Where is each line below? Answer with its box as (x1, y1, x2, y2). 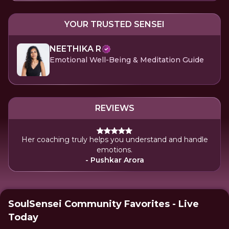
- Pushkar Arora (85, 155, 144, 165)
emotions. (97, 145, 132, 154)
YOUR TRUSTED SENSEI (64, 19, 165, 29)
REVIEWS (95, 103, 134, 113)
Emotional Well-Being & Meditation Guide (50, 55, 204, 64)
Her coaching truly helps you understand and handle (21, 135, 208, 144)
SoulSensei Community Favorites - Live (8, 198, 199, 210)
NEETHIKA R (50, 44, 101, 54)
